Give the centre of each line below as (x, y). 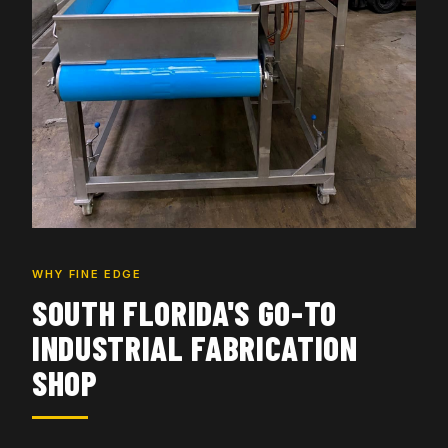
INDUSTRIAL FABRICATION (195, 347)
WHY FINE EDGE (87, 274)
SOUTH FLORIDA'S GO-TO (185, 312)
